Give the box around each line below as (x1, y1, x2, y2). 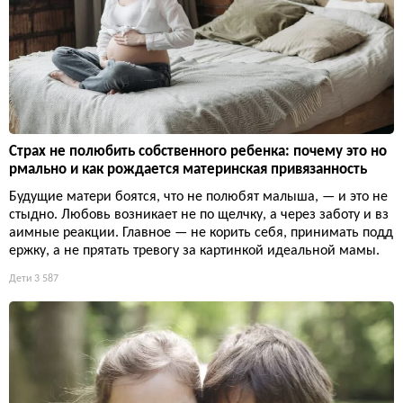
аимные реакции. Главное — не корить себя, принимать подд (9, 226, 393, 241)
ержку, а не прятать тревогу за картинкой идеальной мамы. (9, 244, 380, 259)
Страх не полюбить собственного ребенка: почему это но (9, 144, 387, 160)
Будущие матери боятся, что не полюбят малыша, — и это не (9, 190, 388, 205)
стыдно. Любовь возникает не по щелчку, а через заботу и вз (9, 208, 389, 223)
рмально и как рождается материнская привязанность (9, 162, 367, 178)
